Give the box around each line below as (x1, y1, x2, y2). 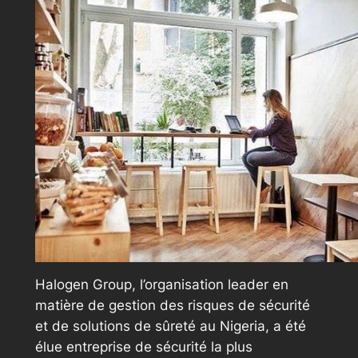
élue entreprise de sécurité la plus (34, 338, 253, 355)
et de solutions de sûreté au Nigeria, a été (34, 317, 306, 334)
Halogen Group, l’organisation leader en (34, 276, 288, 292)
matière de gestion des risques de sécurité (34, 296, 310, 313)
